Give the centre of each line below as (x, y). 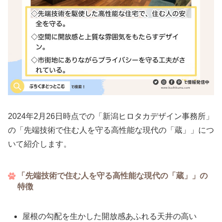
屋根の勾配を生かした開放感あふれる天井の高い (110, 217)
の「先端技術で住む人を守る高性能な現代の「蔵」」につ (111, 130)
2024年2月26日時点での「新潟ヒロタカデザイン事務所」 (111, 116)
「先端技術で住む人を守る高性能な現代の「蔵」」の (113, 175)
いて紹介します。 (40, 144)
